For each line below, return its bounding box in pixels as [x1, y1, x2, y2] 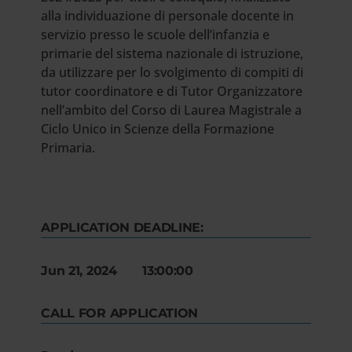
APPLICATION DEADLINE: [41, 220, 203, 235]
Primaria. [41, 139, 96, 156]
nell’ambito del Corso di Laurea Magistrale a [41, 101, 302, 119]
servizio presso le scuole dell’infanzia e [41, 26, 270, 43]
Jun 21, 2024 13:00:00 [41, 263, 193, 278]
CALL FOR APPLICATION [41, 306, 199, 321]
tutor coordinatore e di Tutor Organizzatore [41, 82, 303, 100]
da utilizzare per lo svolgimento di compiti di [41, 64, 304, 81]
